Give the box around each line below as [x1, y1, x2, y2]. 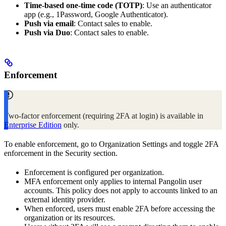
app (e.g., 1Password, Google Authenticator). [24, 10, 168, 19]
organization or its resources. [24, 213, 115, 222]
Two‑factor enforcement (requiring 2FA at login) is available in [4, 111, 203, 120]
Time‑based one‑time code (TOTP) [24, 1, 142, 10]
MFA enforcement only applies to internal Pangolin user [24, 177, 202, 186]
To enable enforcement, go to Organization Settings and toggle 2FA [4, 139, 218, 148]
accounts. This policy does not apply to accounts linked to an [24, 186, 217, 195]
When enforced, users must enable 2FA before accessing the [24, 204, 215, 213]
